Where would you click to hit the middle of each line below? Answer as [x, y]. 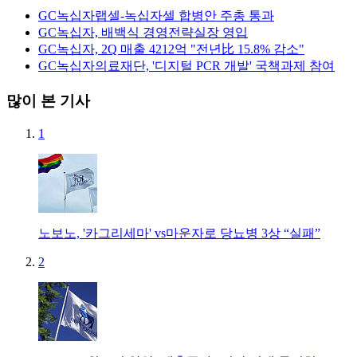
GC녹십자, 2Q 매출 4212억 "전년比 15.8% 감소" [171, 49]
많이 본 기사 [48, 101]
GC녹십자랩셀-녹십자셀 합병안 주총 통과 [156, 16]
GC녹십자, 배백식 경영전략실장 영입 [143, 33]
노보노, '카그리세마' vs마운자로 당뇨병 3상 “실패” [179, 233]
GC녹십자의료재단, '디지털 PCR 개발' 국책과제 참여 [186, 66]
